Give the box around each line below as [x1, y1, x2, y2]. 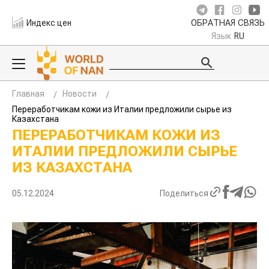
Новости [62, 89, 95, 98]
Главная [12, 89, 44, 98]
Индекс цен [26, 17, 72, 28]
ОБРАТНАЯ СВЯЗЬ [190, 18, 265, 28]
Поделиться [162, 188, 208, 198]
